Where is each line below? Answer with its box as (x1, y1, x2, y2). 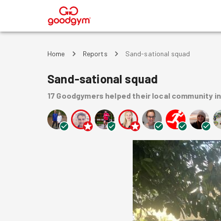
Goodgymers (56, 91, 104, 100)
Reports (82, 49, 108, 58)
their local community (132, 91, 213, 100)
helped (105, 91, 131, 100)
